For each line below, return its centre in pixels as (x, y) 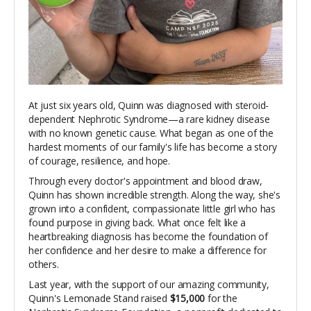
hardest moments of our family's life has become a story (153, 146)
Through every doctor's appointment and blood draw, (145, 180)
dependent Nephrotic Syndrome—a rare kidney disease (149, 119)
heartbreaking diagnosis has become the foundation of (149, 236)
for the (222, 298)
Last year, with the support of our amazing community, (149, 284)
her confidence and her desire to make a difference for (148, 250)
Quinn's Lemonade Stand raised (99, 298)
